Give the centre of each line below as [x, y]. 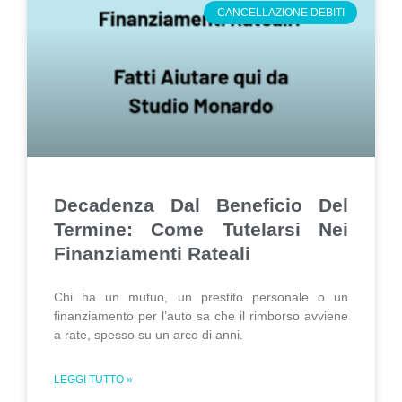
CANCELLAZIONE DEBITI [280, 13]
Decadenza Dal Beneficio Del [201, 205]
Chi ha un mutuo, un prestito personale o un [201, 297]
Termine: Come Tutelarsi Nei [201, 229]
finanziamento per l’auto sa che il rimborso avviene [201, 316]
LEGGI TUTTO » [93, 380]
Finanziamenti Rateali [152, 253]
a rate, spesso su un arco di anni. [149, 335]
